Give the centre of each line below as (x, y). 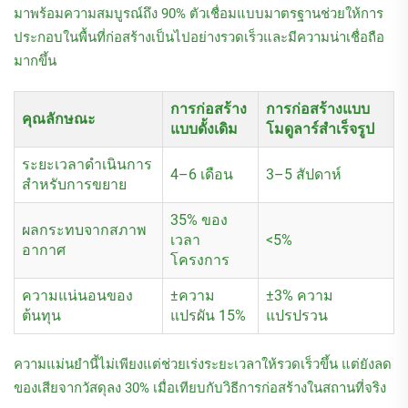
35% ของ (199, 220)
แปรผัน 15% (208, 316)
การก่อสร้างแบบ (318, 109)
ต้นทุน (41, 316)
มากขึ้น (35, 61)
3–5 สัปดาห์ (304, 175)
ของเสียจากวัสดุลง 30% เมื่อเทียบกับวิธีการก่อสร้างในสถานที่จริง (200, 388)
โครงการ (200, 260)
